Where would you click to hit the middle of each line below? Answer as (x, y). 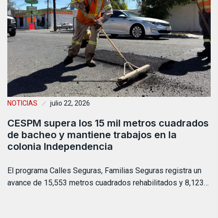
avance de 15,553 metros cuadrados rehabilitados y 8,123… (108, 183)
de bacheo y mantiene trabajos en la (92, 135)
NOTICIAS (22, 103)
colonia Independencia (60, 147)
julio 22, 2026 (70, 103)
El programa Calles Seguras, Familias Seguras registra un (104, 171)
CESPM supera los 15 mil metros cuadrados (108, 123)
